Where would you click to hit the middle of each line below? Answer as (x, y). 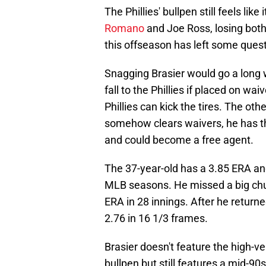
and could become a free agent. (179, 140)
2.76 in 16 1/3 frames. (156, 218)
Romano (124, 28)
